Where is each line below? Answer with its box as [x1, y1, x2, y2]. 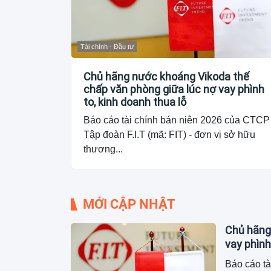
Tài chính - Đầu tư [80, 43, 134, 51]
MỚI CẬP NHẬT [83, 197, 175, 212]
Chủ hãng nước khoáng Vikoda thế [83, 70, 249, 83]
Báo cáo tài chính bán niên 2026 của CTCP [83, 115, 270, 126]
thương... [83, 144, 123, 155]
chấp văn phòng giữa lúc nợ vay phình [83, 83, 264, 96]
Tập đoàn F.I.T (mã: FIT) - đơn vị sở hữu [83, 129, 255, 140]
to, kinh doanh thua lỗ [83, 96, 186, 109]
